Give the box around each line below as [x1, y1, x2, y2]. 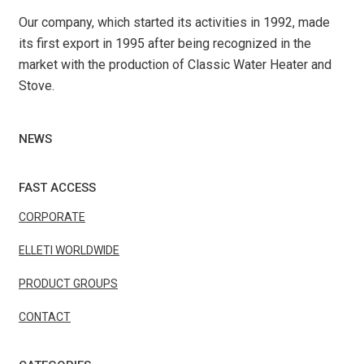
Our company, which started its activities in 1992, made [19, 14, 330, 30]
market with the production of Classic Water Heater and [19, 56, 331, 72]
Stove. [19, 77, 54, 93]
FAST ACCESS [19, 180, 96, 195]
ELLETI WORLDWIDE [19, 243, 119, 257]
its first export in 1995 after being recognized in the [19, 35, 311, 51]
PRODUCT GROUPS [19, 276, 118, 290]
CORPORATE [19, 210, 85, 223]
